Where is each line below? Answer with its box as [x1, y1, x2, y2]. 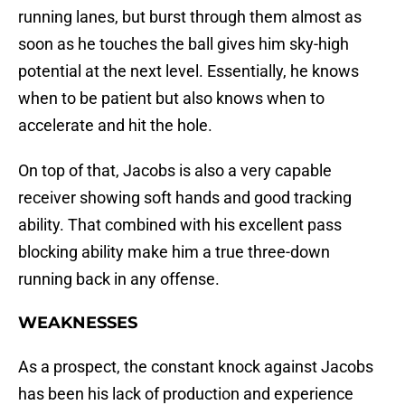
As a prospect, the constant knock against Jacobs [18, 357, 373, 377]
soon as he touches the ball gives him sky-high [18, 34, 349, 54]
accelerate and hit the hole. [18, 116, 212, 136]
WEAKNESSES [18, 313, 137, 334]
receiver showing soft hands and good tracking [18, 188, 352, 208]
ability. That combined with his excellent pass [18, 215, 342, 235]
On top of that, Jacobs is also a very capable [18, 161, 332, 181]
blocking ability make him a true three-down [18, 242, 330, 262]
